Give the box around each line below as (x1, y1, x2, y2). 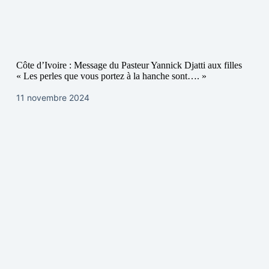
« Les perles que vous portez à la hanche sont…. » (16, 71, 207, 82)
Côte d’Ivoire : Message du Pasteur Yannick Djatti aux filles (16, 60, 242, 71)
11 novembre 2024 (16, 92, 89, 103)
